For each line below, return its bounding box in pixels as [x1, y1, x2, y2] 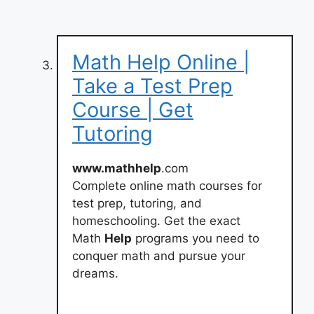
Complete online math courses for [72, 178, 262, 193]
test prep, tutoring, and [72, 196, 202, 210]
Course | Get [72, 97, 193, 122]
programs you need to [132, 231, 259, 245]
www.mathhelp [72, 161, 161, 175]
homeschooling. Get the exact [72, 213, 240, 228]
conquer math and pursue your [72, 248, 245, 263]
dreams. [72, 266, 118, 280]
